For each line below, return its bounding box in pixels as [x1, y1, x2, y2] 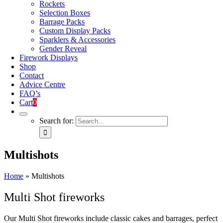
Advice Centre [19, 80, 66, 89]
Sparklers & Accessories [39, 35, 116, 44]
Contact [19, 71, 44, 80]
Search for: [39, 116, 74, 125]
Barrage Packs [39, 17, 85, 26]
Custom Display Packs [39, 26, 111, 35]
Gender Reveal [39, 44, 87, 53]
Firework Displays [19, 53, 78, 62]
